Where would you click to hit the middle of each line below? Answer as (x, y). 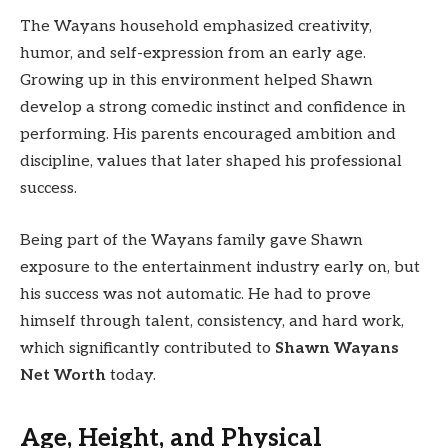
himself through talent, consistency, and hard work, (212, 321)
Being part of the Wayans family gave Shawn (191, 240)
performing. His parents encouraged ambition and (208, 135)
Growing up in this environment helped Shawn (196, 81)
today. (131, 375)
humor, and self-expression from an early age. (193, 54)
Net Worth (63, 375)
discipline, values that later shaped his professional (211, 162)
